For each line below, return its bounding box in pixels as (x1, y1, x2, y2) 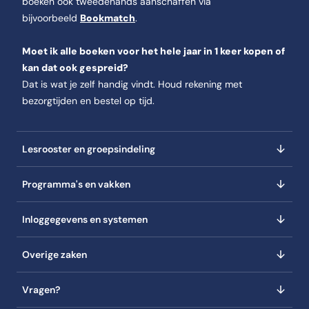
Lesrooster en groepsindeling (22, 143, 155, 155)
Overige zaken (22, 248, 87, 261)
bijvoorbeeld (22, 12, 80, 24)
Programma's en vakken (22, 178, 130, 190)
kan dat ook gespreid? (22, 61, 128, 74)
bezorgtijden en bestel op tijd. (22, 94, 157, 107)
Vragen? (22, 283, 60, 296)
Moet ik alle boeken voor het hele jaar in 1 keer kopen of (22, 45, 285, 57)
